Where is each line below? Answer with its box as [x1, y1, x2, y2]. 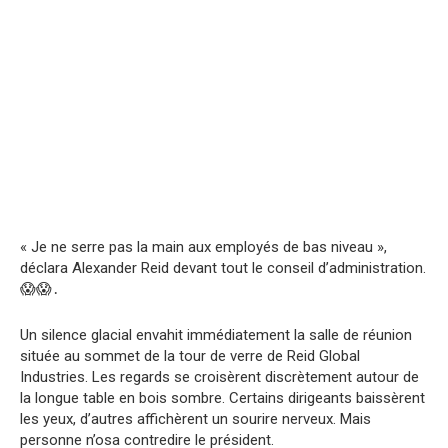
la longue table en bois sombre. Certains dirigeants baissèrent [20, 388, 425, 407]
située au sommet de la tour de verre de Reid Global [20, 346, 360, 365]
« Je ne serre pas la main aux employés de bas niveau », [20, 237, 387, 256]
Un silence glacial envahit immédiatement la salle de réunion [20, 325, 412, 344]
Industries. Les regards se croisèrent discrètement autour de [20, 367, 419, 386]
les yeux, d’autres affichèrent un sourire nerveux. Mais [20, 409, 371, 428]
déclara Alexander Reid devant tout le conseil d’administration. [20, 258, 426, 277]
